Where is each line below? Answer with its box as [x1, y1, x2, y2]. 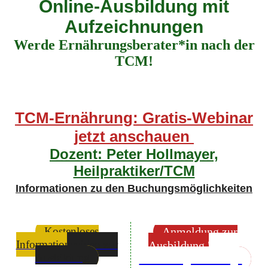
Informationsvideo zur [16, 238, 118, 251]
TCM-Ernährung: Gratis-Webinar [15, 109, 253, 127]
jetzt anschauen [74, 127, 194, 145]
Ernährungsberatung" [139, 252, 242, 266]
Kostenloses [44, 225, 99, 237]
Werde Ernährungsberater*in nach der [13, 37, 255, 53]
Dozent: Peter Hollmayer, [50, 146, 218, 162]
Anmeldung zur [162, 225, 237, 238]
